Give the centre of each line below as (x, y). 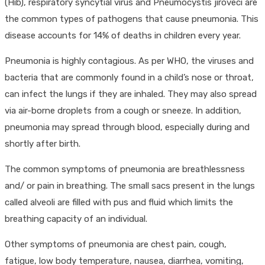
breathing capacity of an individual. (76, 219)
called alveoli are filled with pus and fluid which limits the (119, 202)
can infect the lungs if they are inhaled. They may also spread (131, 94)
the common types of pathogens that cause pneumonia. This (132, 19)
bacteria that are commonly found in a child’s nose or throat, (129, 77)
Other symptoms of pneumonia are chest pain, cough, (116, 244)
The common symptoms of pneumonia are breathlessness (125, 169)
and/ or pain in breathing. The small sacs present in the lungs (130, 185)
